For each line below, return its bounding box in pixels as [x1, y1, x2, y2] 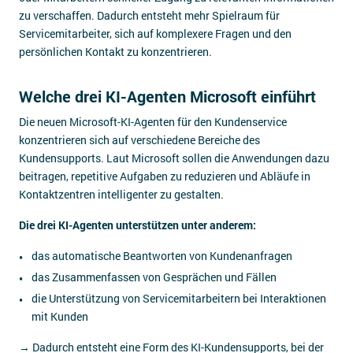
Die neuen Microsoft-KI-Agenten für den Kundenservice [19, 114, 287, 129]
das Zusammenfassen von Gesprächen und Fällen [32, 269, 277, 284]
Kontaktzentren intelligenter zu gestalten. [19, 187, 224, 202]
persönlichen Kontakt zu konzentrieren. [19, 44, 212, 59]
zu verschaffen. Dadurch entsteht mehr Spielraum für [19, 8, 280, 23]
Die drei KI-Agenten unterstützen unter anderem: [19, 217, 256, 232]
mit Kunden [32, 309, 88, 324]
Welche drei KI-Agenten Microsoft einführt [19, 86, 316, 106]
